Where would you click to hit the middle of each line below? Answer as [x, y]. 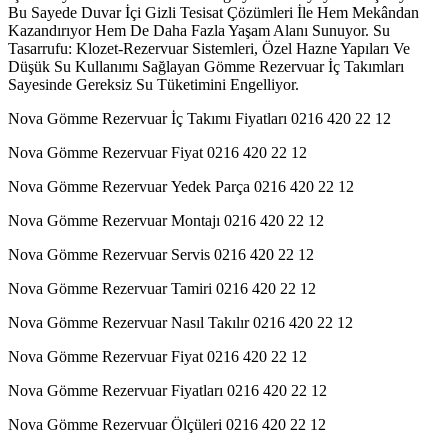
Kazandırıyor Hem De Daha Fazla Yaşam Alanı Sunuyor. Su [199, 30]
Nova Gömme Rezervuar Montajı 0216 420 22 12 [166, 220]
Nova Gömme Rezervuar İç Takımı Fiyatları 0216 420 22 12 [199, 118]
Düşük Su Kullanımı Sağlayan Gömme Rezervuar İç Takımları [206, 66]
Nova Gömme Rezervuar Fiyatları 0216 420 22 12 [167, 390]
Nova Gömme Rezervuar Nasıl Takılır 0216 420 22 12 [180, 322]
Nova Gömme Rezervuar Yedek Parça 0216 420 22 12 [181, 186]
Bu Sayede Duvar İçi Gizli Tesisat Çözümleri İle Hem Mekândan [213, 12]
